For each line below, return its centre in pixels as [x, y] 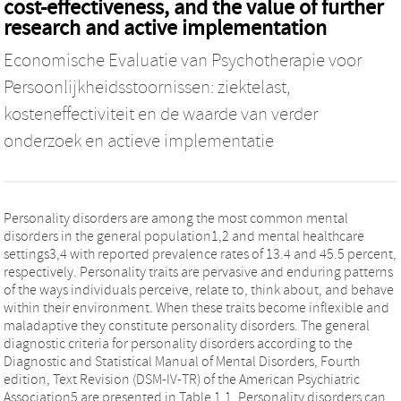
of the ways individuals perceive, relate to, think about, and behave [199, 290]
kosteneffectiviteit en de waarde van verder [161, 114]
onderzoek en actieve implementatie [139, 141]
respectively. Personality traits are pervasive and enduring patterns [198, 272]
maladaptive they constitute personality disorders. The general [187, 325]
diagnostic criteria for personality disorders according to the [178, 343]
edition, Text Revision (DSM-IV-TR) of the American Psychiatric [182, 379]
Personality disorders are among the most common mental [176, 218]
